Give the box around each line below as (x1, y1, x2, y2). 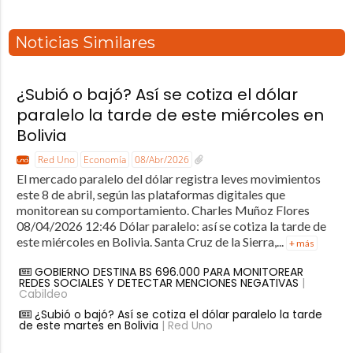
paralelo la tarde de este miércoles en (16, 104, 324, 127)
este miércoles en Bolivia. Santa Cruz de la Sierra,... (16, 233, 286, 249)
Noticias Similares (14, 33, 155, 53)
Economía (83, 153, 126, 167)
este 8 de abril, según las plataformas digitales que (16, 186, 285, 202)
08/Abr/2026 (134, 153, 189, 167)
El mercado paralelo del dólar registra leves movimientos (16, 170, 321, 186)
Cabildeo (18, 285, 68, 302)
